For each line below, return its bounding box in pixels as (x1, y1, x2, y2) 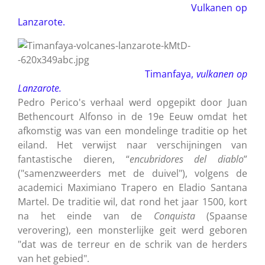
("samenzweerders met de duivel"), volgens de (18, 166, 247, 180)
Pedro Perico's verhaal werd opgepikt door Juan (18, 95, 247, 109)
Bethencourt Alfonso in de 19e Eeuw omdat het (18, 109, 247, 123)
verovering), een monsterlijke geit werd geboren (18, 223, 247, 237)
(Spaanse (195, 209, 247, 222)
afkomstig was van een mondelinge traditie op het (18, 124, 247, 137)
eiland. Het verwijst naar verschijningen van (18, 138, 247, 151)
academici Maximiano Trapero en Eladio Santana (18, 180, 247, 194)
